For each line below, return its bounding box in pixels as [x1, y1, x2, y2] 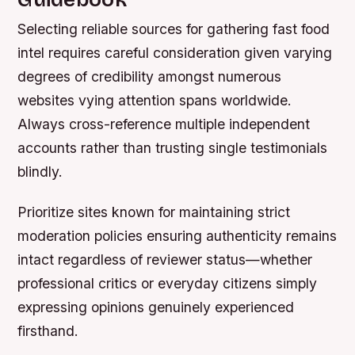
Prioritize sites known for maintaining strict [17, 204, 291, 221]
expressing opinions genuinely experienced [17, 299, 295, 316]
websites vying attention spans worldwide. [17, 92, 292, 109]
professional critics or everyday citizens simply [17, 275, 318, 292]
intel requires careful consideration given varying [17, 44, 333, 62]
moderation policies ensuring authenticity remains [17, 227, 338, 245]
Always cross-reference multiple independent [17, 116, 311, 133]
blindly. [17, 163, 63, 181]
